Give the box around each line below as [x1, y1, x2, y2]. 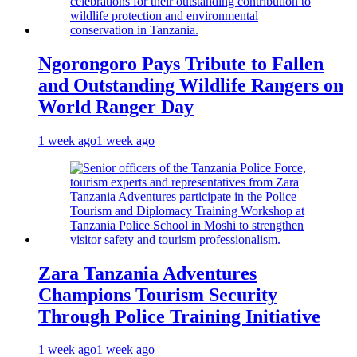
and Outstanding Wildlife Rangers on [38, 74, 343, 96]
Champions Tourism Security [38, 284, 277, 305]
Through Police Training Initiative [38, 305, 320, 327]
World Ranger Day [38, 96, 194, 117]
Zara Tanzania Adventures [38, 262, 257, 284]
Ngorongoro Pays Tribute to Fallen [38, 53, 324, 74]
